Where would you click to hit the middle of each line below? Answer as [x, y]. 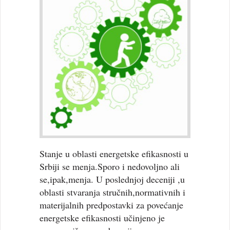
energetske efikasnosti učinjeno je [102, 218]
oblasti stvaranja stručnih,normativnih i [113, 192]
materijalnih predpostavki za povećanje [112, 205]
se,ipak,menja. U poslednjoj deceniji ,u [112, 179]
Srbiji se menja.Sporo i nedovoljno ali [110, 167]
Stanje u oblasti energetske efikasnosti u [114, 154]
